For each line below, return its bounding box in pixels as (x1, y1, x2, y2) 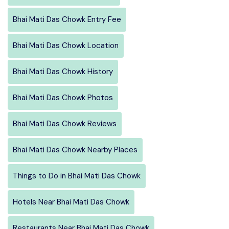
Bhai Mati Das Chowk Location (13, 40, 119, 51)
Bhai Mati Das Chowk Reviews (13, 118, 117, 129)
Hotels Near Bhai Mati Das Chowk (13, 196, 129, 207)
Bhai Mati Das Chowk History (13, 66, 113, 77)
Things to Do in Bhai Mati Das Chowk (13, 170, 141, 181)
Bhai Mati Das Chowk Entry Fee (13, 14, 121, 25)
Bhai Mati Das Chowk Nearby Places (13, 144, 138, 155)
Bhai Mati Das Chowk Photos (13, 92, 113, 103)
